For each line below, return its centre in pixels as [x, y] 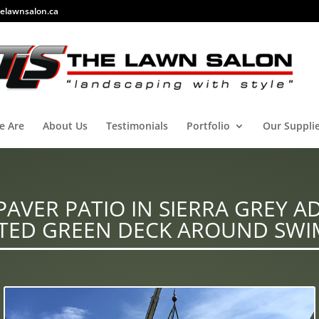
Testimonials [137, 126]
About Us [65, 126]
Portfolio [208, 126]
